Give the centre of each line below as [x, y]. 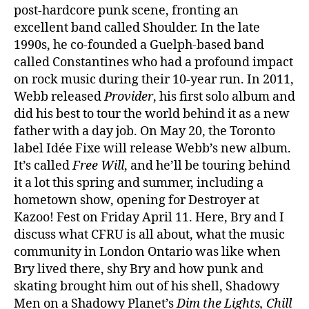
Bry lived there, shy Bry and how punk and [139, 269]
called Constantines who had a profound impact [153, 62]
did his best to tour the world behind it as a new [152, 114]
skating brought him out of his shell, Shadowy [147, 286]
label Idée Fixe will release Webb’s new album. [152, 148]
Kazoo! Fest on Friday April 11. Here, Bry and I [149, 217]
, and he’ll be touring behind [207, 166]
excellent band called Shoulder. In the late [137, 28]
